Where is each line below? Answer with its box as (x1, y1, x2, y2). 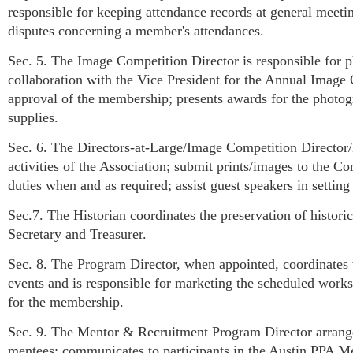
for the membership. (8, 293, 124, 310)
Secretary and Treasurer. (8, 225, 147, 242)
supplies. (8, 109, 58, 125)
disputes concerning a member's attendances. (8, 22, 264, 39)
